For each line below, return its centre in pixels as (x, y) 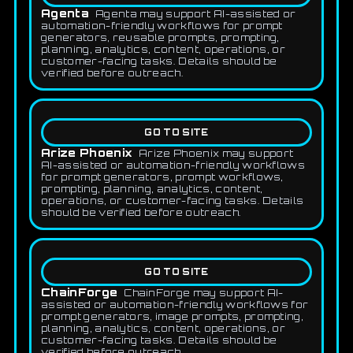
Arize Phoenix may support (216, 153)
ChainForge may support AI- (204, 292)
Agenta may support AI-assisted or (195, 13)
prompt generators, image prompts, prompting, (173, 316)
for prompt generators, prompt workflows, (162, 176)
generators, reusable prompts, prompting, (160, 37)
